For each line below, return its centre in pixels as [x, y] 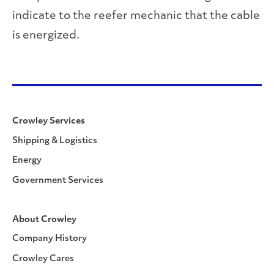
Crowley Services [49, 121]
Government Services [58, 180]
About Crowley [44, 220]
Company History [50, 239]
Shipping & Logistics [55, 141]
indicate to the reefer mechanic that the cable [136, 16]
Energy [27, 161]
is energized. [46, 36]
